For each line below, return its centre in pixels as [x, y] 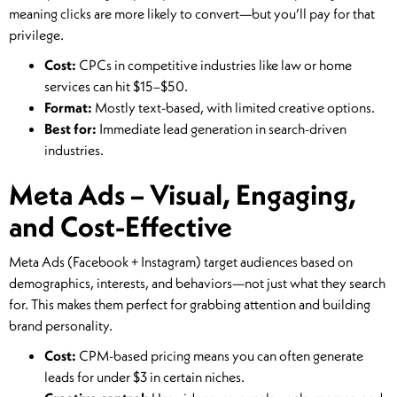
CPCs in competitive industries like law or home [214, 65]
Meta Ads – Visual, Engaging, [183, 195]
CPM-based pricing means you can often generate [220, 356]
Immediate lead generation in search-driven [222, 129]
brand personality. [61, 326]
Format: [68, 108]
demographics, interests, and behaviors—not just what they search [197, 283]
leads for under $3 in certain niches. [144, 377]
